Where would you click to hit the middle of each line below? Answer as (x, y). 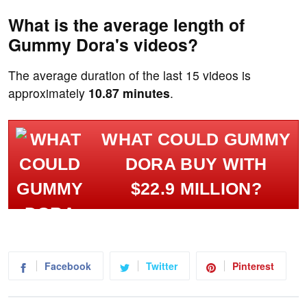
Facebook (68, 266)
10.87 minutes (129, 93)
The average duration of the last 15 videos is (130, 75)
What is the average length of (126, 25)
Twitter (162, 266)
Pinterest (253, 266)
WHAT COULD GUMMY (196, 140)
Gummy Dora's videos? (103, 45)
